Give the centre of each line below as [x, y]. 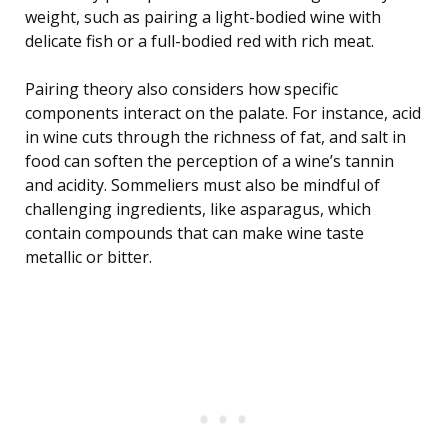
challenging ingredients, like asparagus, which [198, 209]
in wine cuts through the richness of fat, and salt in [215, 137]
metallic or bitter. [88, 257]
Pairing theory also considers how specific [181, 89]
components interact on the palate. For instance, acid [223, 113]
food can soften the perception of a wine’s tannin [209, 161]
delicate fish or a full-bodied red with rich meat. [199, 41]
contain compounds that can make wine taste [194, 233]
